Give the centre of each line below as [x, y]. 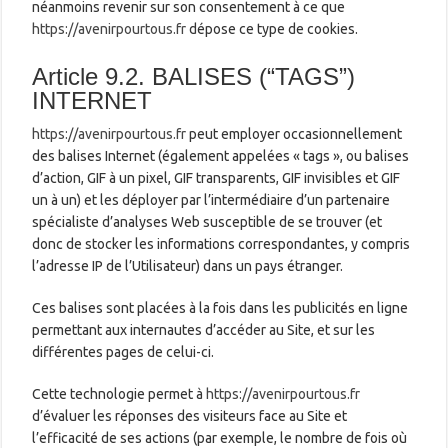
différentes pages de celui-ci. [123, 351]
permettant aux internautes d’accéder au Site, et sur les [204, 329]
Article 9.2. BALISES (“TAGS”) [194, 76]
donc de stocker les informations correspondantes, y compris [221, 243]
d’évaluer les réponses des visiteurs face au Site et [190, 415]
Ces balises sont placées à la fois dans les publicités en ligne [220, 307]
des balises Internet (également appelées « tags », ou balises [221, 155]
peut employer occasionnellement [294, 133]
